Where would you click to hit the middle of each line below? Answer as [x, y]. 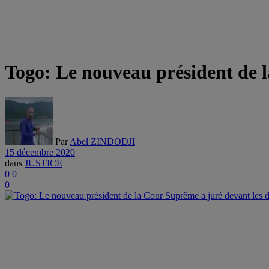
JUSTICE [44, 163]
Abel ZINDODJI [102, 141]
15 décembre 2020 [40, 152]
